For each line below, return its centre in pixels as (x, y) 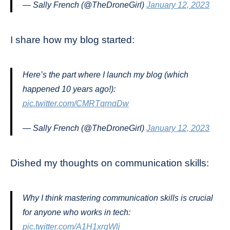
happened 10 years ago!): (69, 89)
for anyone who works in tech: (76, 212)
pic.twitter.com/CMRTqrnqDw (76, 103)
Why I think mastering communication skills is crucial (118, 198)
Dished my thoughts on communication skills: (110, 163)
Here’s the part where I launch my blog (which (106, 75)
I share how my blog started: (72, 40)
